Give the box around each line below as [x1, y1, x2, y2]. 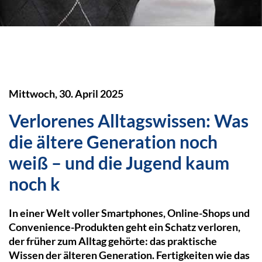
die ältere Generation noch [9, 131, 218, 153]
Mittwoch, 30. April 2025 [9, 87, 123, 101]
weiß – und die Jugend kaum [9, 152, 229, 174]
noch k [9, 173, 60, 195]
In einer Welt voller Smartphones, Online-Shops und [9, 206, 250, 220]
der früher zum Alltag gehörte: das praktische [9, 235, 217, 248]
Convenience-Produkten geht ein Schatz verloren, [9, 220, 240, 234]
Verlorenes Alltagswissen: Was [9, 110, 249, 132]
